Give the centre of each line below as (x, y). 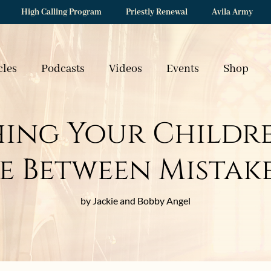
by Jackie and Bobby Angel (135, 201)
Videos (125, 69)
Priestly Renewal (157, 12)
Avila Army (232, 12)
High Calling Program (61, 12)
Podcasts (63, 69)
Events (182, 69)
